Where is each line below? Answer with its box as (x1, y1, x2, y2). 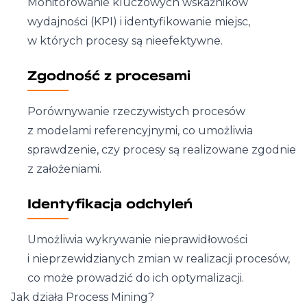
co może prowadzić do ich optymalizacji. (27, 271, 244, 284)
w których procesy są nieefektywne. (27, 34, 223, 47)
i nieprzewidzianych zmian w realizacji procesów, (27, 252, 290, 265)
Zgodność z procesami (27, 68, 191, 84)
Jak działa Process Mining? (11, 291, 154, 304)
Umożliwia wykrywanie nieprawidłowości (27, 233, 247, 246)
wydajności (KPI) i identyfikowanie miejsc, (27, 15, 250, 28)
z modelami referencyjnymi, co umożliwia (27, 124, 253, 137)
